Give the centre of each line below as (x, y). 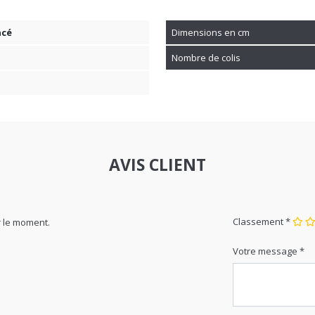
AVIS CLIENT (157, 135)
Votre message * (269, 222)
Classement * (262, 192)
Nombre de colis (206, 28)
